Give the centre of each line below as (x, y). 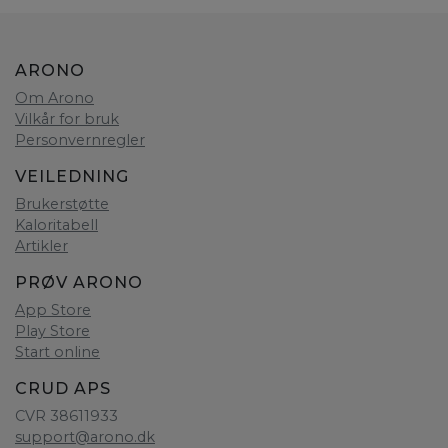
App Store (53, 310)
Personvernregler (80, 140)
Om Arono (54, 98)
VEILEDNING (72, 177)
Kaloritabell (56, 225)
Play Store (52, 331)
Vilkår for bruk (67, 119)
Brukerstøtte (62, 204)
